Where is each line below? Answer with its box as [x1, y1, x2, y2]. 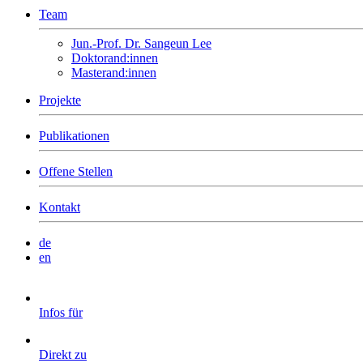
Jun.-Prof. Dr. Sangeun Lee [71, 36, 211, 50]
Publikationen [39, 129, 109, 143]
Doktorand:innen [71, 51, 158, 65]
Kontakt [39, 200, 80, 214]
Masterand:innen [71, 66, 156, 79]
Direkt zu [39, 348, 87, 361]
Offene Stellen [39, 164, 113, 178]
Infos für [39, 305, 83, 319]
